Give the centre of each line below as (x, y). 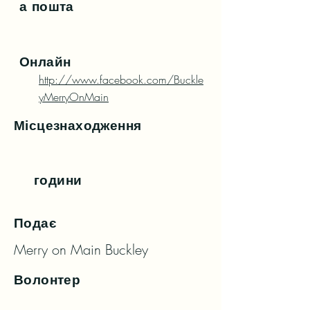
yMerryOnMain (74, 97)
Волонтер (47, 280)
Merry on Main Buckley (81, 249)
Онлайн (45, 62)
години (58, 180)
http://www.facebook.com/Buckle (121, 80)
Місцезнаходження (78, 126)
